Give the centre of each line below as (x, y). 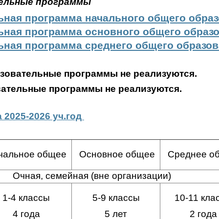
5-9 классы (116, 198)
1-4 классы (26, 198)
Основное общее (115, 154)
